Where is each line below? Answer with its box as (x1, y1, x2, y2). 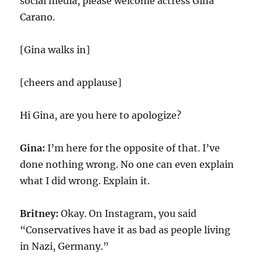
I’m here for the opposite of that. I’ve (45, 142, 220, 154)
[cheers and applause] (20, 77, 122, 88)
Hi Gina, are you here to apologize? (20, 109, 182, 121)
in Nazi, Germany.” (20, 240, 109, 252)
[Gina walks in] (20, 44, 91, 56)
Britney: (20, 208, 59, 219)
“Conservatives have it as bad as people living (20, 224, 231, 236)
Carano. (20, 11, 56, 23)
